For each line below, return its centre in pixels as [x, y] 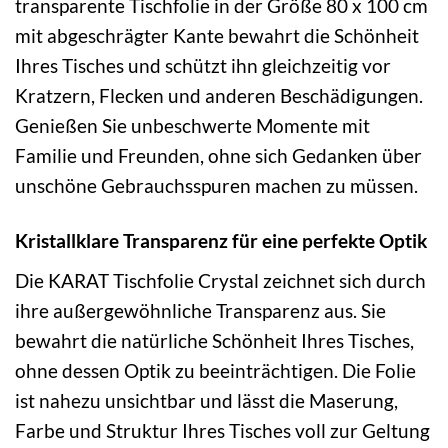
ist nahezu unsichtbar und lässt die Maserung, [206, 400]
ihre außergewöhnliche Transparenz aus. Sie [200, 310]
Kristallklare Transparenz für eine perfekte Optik [221, 241]
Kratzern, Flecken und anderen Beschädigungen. [219, 96]
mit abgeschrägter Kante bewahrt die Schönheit [217, 36]
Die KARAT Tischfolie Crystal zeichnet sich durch [220, 280]
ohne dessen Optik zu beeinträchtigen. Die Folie [215, 370]
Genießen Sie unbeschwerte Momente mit [192, 126]
